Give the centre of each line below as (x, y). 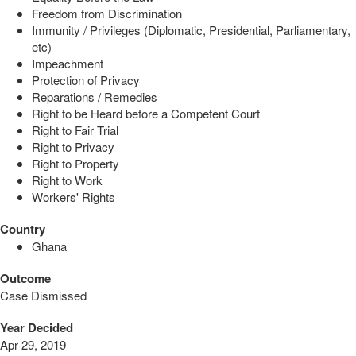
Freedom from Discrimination (107, 13)
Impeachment (68, 63)
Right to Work (67, 180)
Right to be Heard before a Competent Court (146, 113)
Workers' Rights (74, 196)
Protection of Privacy (86, 79)
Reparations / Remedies (95, 96)
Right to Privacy (73, 146)
